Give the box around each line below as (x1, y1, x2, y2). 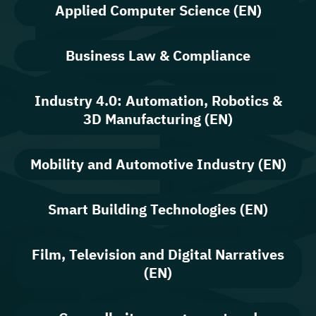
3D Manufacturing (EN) (83, 109, 233, 128)
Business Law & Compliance (66, 45, 250, 65)
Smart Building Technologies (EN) (48, 199, 268, 219)
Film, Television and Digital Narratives (32, 244, 284, 264)
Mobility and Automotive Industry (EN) (30, 154, 286, 174)
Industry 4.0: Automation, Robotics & (34, 90, 282, 110)
